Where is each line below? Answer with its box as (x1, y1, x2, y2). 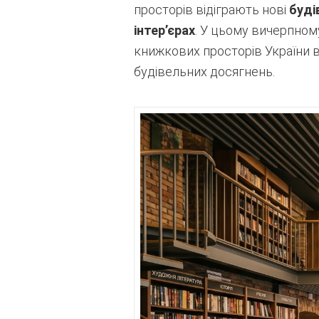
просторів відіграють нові (133, 2, 289, 17)
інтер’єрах (133, 23, 195, 38)
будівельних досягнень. (133, 64, 275, 79)
